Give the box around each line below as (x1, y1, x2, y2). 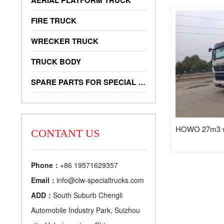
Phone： (31, 160, 60, 170)
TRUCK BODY (31, 56, 81, 67)
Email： (31, 175, 56, 185)
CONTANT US (31, 127, 99, 139)
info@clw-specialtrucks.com (56, 175, 144, 185)
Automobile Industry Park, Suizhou (31, 205, 140, 215)
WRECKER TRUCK (31, 35, 98, 46)
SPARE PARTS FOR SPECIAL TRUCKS (138, 76, 145, 87)
